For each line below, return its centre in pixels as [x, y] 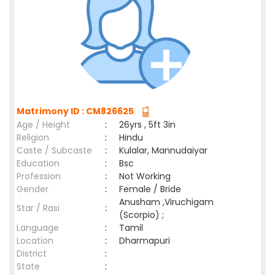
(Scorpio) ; [141, 215]
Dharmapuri [147, 241]
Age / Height [43, 125]
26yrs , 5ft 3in [147, 125]
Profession [39, 176]
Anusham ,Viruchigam [166, 202]
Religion [33, 137]
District [32, 254]
